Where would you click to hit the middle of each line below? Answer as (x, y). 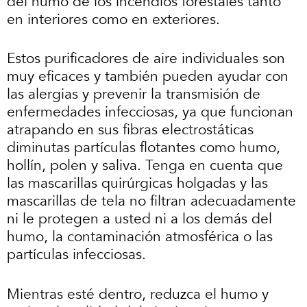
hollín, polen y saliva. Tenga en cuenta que (145, 166)
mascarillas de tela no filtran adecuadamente (151, 201)
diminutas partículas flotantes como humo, (144, 148)
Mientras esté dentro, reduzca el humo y (138, 294)
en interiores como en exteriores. (113, 19)
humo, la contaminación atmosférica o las (140, 237)
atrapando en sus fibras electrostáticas (130, 130)
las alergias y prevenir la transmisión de (134, 95)
